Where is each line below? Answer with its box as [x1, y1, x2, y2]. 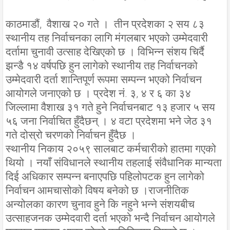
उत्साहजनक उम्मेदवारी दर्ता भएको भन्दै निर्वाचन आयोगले [6, 212, 215, 224]
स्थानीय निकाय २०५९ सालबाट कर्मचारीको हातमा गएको [6, 142, 216, 155]
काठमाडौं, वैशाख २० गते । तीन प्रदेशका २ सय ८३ [6, 17, 204, 30]
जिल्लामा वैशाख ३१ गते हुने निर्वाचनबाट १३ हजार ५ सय [6, 101, 215, 113]
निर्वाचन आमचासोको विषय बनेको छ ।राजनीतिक [6, 184, 189, 197]
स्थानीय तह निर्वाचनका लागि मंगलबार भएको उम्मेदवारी [6, 31, 208, 44]
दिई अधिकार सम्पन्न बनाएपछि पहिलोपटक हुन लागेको [6, 170, 204, 183]
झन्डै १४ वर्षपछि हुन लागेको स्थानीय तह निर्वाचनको [6, 59, 198, 72]
